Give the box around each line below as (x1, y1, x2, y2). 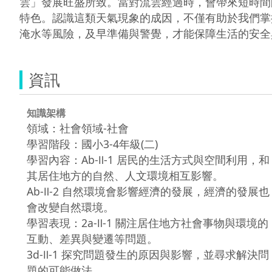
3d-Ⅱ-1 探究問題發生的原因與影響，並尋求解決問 (27, 246, 269, 262)
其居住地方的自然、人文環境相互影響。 (27, 168, 223, 183)
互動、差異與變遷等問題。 (27, 231, 158, 246)
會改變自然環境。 (27, 199, 114, 214)
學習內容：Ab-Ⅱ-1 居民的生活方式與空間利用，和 (27, 152, 270, 167)
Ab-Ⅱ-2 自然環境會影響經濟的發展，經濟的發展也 (27, 183, 270, 199)
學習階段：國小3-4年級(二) (27, 136, 158, 151)
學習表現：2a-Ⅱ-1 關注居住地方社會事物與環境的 (27, 215, 268, 230)
